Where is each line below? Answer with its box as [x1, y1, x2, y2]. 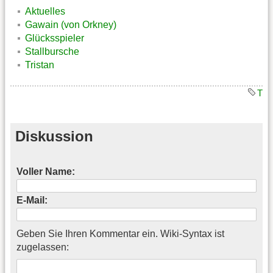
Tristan [25, 59, 54, 70]
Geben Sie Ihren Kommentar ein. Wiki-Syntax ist [16, 229, 224, 239]
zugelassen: [16, 242, 69, 252]
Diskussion [15, 127, 93, 144]
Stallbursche [25, 46, 79, 57]
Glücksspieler [25, 32, 84, 43]
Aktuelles [25, 5, 65, 16]
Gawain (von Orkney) [25, 19, 116, 30]
